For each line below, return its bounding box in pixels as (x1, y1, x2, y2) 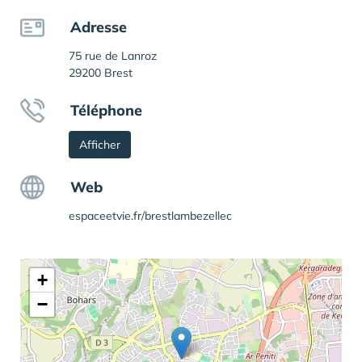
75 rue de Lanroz (69, 48, 157, 64)
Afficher (79, 137, 120, 153)
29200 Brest (69, 65, 133, 81)
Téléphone (70, 101, 142, 120)
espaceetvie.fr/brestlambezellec (69, 208, 232, 224)
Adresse (70, 18, 127, 37)
